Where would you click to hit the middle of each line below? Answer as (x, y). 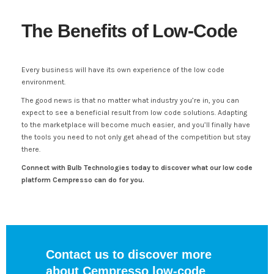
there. (31, 149)
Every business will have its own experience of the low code (123, 69)
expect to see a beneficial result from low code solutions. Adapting (134, 112)
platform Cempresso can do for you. (83, 180)
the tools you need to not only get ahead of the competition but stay (136, 137)
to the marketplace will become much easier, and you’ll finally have (136, 124)
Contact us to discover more (129, 254)
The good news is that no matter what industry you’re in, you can (130, 100)
